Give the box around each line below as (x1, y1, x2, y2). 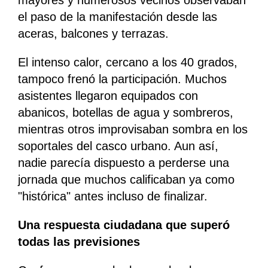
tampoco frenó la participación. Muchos (18, 72, 227, 86)
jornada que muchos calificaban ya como (18, 173, 234, 187)
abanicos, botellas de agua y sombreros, (18, 106, 233, 120)
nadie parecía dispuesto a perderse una (18, 156, 229, 170)
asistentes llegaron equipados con (18, 89, 198, 103)
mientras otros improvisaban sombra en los (18, 123, 248, 136)
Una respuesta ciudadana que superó (18, 218, 230, 232)
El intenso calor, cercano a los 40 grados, (18, 56, 237, 69)
